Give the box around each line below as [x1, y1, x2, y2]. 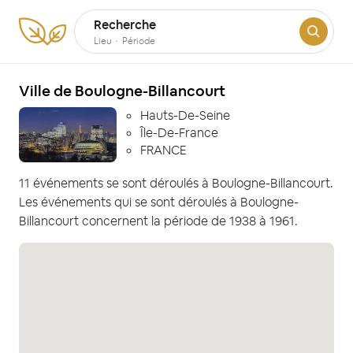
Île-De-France [140, 124, 218, 141]
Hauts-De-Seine [140, 107, 230, 124]
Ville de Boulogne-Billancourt [19, 81, 225, 101]
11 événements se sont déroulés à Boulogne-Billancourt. [19, 174, 333, 191]
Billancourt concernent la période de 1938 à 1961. [19, 212, 298, 229]
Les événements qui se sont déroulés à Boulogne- [19, 193, 299, 210]
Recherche [94, 17, 156, 33]
